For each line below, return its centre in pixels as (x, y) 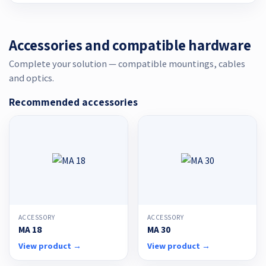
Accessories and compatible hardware (130, 45)
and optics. (31, 77)
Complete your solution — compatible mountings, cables (127, 63)
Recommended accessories (73, 102)
